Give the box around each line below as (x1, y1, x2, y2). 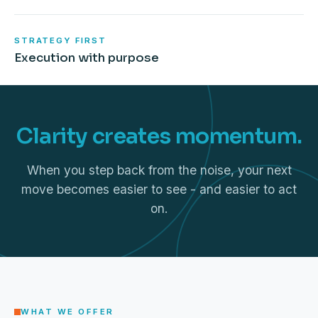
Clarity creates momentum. (16, 122, 302, 150)
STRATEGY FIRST (14, 35, 106, 46)
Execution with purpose (14, 50, 159, 66)
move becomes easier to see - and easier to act (21, 182, 297, 197)
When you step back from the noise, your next (26, 163, 292, 178)
